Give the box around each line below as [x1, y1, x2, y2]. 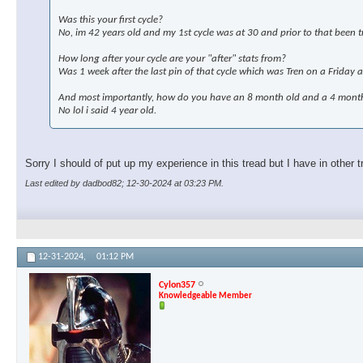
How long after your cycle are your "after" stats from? [58, 53, 286, 65]
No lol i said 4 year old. [58, 105, 156, 117]
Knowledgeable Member [159, 291, 252, 301]
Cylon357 [159, 280, 195, 290]
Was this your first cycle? [58, 15, 163, 26]
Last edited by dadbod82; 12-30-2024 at [25, 178, 184, 189]
